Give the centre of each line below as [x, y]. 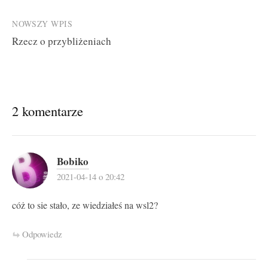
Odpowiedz [42, 234]
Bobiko [73, 161]
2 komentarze [48, 110]
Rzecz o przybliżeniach [62, 41]
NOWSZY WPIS [42, 23]
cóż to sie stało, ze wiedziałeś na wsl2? [85, 205]
